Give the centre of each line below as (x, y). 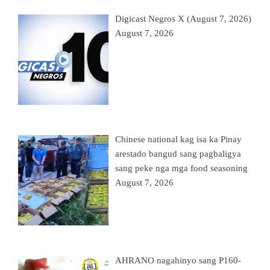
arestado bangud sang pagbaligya (178, 154)
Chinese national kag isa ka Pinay (179, 140)
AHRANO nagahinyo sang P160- (178, 260)
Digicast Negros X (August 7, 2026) (184, 19)
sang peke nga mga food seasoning (182, 168)
